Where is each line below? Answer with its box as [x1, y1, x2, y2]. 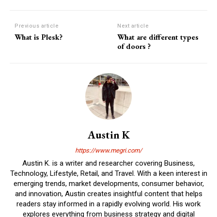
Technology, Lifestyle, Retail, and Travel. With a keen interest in [10, 169, 207, 178]
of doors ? [117, 41, 151, 51]
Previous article [15, 23, 59, 29]
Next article [117, 23, 149, 29]
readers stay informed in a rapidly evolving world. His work [16, 200, 201, 208]
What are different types [117, 32, 199, 42]
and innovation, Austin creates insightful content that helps [15, 189, 202, 198]
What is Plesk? [15, 32, 62, 42]
